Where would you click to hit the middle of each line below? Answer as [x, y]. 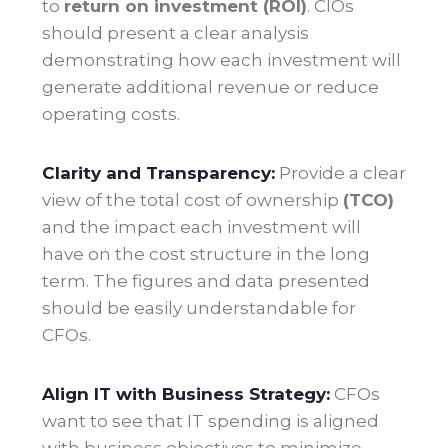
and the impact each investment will [201, 227]
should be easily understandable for [199, 308]
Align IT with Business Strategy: [186, 394]
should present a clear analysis [175, 33]
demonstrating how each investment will [221, 60]
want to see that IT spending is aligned [210, 421]
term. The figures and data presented [206, 281]
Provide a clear [342, 173]
